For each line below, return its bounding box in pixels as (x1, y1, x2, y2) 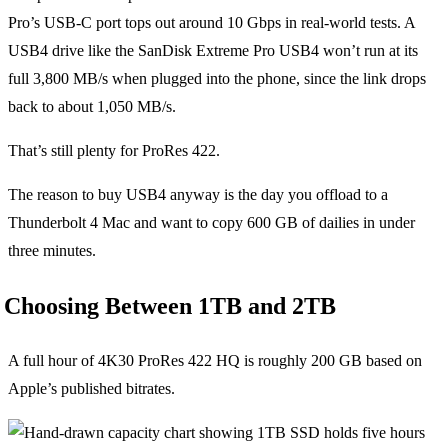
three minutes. (8, 241, 96, 259)
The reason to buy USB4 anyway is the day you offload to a (8, 185, 388, 203)
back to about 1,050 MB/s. (8, 97, 176, 115)
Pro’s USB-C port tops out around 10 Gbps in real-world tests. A (8, 13, 415, 31)
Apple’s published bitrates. (8, 379, 175, 397)
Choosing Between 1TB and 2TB (4, 292, 336, 319)
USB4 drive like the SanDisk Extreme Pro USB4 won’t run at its (8, 41, 418, 59)
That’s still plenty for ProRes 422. (8, 141, 220, 159)
